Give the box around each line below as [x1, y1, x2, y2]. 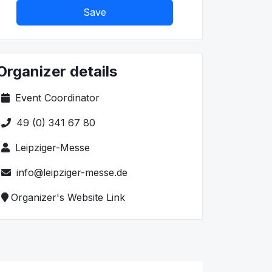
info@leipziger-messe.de [13, 166, 127, 178]
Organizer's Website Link [11, 191, 125, 203]
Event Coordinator [12, 91, 100, 104]
